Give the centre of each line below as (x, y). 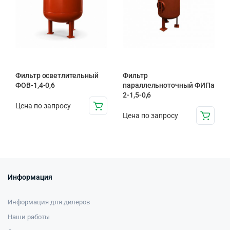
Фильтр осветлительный (57, 76)
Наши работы (29, 217)
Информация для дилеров (49, 202)
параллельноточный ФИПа (169, 85)
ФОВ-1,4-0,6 (35, 85)
